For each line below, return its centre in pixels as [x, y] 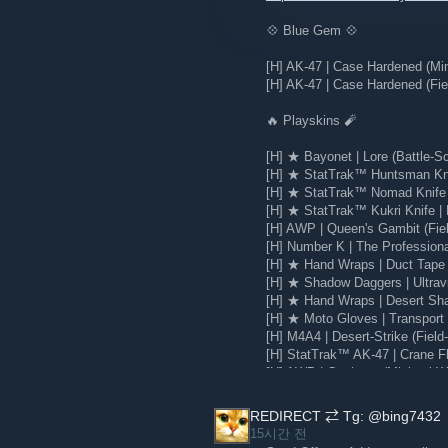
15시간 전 [280, 433]
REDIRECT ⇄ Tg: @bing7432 [345, 416]
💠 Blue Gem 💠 [312, 30]
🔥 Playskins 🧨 [311, 120]
